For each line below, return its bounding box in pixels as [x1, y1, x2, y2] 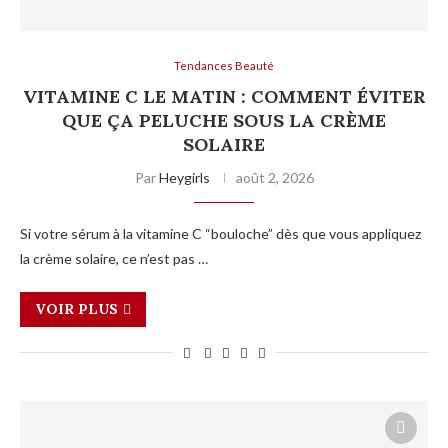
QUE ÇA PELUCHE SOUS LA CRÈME [62, 108, 386, 132]
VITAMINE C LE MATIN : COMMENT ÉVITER [22, 84, 426, 108]
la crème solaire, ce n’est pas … [20, 249, 208, 267]
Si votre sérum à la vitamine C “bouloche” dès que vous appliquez [20, 224, 421, 242]
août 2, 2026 [235, 168, 314, 186]
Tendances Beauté [174, 58, 274, 72]
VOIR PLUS [35, 299, 118, 318]
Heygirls [158, 168, 210, 186]
